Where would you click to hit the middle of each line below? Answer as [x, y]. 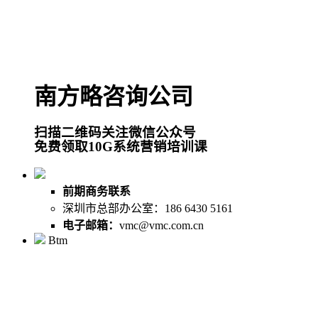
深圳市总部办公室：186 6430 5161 [148, 209]
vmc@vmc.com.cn [161, 226]
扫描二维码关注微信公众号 [115, 133]
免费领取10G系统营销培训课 [121, 147]
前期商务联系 [97, 192]
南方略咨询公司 [114, 96]
